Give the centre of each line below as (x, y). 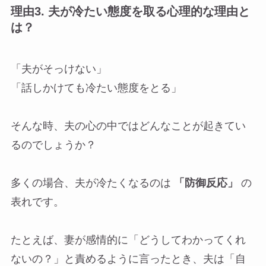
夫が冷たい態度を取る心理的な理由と (149, 12)
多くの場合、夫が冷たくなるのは (92, 183)
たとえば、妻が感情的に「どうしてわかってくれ (128, 240)
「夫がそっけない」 (58, 69)
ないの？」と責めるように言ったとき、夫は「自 (128, 259)
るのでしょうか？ (53, 145)
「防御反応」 (206, 183)
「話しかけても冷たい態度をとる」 (96, 88)
